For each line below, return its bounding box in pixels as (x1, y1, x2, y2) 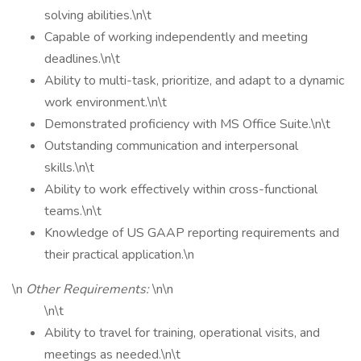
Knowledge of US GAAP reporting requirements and (44, 224, 339, 242)
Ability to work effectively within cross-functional (44, 180, 317, 198)
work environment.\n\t (44, 93, 167, 111)
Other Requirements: (26, 280, 152, 298)
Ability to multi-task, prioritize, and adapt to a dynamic (44, 72, 344, 89)
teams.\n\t (44, 202, 102, 220)
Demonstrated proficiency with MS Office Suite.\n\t (44, 115, 330, 133)
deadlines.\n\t (44, 50, 120, 68)
